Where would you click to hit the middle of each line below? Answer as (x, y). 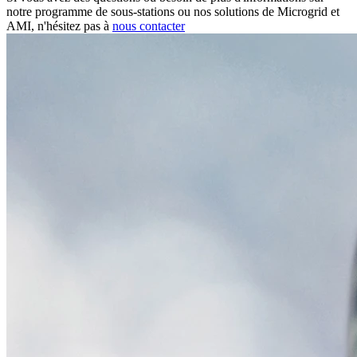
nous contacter (149, 25)
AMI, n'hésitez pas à (59, 25)
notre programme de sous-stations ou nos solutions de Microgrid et (173, 11)
